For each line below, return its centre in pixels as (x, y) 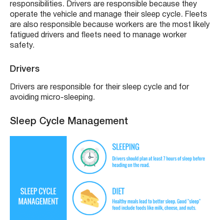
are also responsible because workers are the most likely (110, 25)
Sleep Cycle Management (69, 122)
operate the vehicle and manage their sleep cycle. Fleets (109, 14)
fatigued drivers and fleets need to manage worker (98, 35)
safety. (22, 45)
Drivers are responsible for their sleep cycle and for (99, 87)
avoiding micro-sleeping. (52, 97)
